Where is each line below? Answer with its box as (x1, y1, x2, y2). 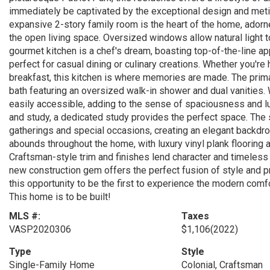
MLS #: (9, 210, 40, 222)
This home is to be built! (9, 191, 111, 202)
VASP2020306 (9, 224, 71, 235)
